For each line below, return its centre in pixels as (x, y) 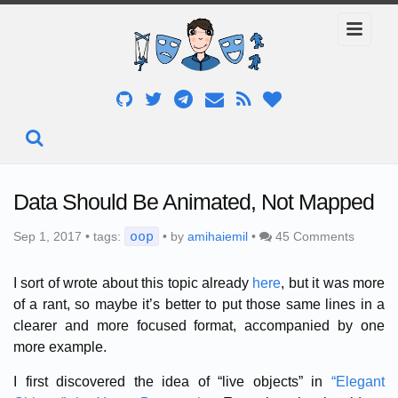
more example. (60, 346)
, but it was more (333, 283)
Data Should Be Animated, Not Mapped (194, 201)
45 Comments (315, 236)
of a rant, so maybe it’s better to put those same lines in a (199, 304)
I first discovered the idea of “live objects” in (172, 381)
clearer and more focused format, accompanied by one (199, 325)
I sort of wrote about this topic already (133, 283)
